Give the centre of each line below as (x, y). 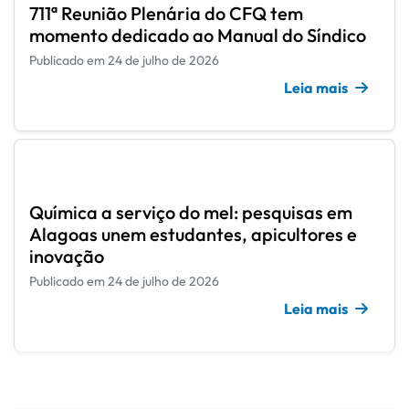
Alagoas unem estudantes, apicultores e (193, 235)
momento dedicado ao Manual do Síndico (198, 36)
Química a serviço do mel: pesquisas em (191, 213)
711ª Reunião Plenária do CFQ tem (166, 14)
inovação (67, 257)
